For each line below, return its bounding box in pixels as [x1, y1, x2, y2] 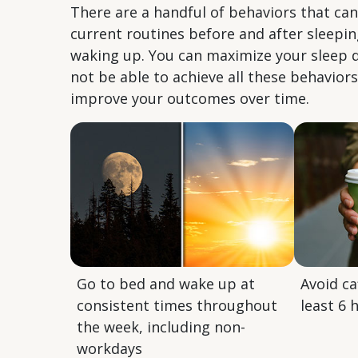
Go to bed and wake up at [77, 274, 255, 294]
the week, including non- [77, 317, 245, 337]
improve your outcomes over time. [70, 89, 309, 109]
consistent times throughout [77, 296, 277, 316]
